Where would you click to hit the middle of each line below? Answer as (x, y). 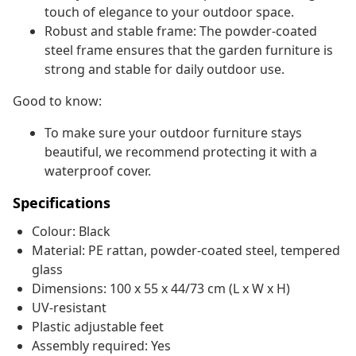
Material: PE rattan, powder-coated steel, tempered (186, 251)
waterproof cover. (98, 171)
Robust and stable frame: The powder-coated (181, 31)
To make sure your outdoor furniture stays (173, 133)
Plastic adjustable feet (98, 327)
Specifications (62, 203)
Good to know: (57, 101)
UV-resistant (69, 308)
